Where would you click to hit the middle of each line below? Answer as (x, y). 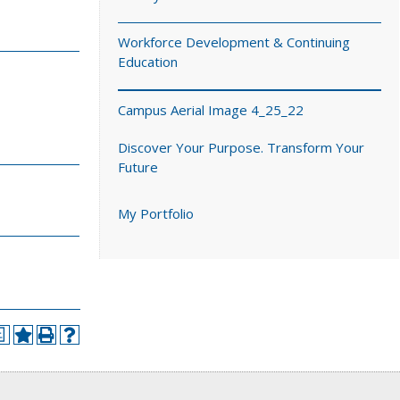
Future (138, 167)
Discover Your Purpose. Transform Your (241, 147)
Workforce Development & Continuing (234, 42)
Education (148, 62)
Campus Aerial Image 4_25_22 (211, 110)
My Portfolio (156, 213)
